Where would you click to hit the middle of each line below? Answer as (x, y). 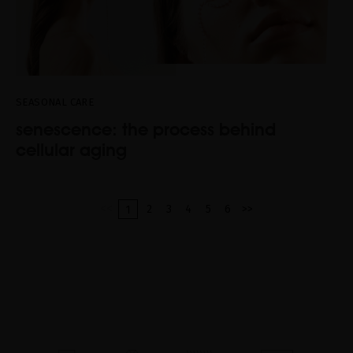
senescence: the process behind (146, 129)
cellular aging (71, 149)
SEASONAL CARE (55, 102)
